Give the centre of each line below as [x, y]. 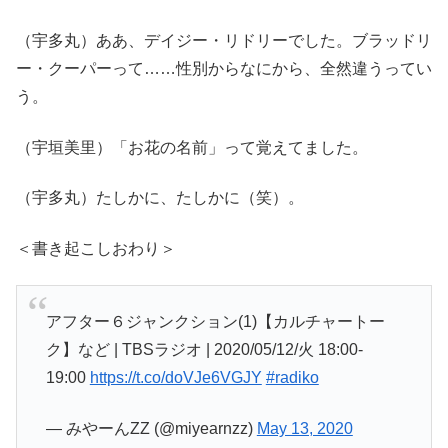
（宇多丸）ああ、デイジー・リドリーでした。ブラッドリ [224, 41]
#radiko [292, 378]
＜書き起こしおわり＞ [96, 248]
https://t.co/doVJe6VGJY [175, 378]
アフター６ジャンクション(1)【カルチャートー [215, 322]
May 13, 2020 [304, 428]
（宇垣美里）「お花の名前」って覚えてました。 [192, 147]
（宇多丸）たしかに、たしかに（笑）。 [160, 198]
